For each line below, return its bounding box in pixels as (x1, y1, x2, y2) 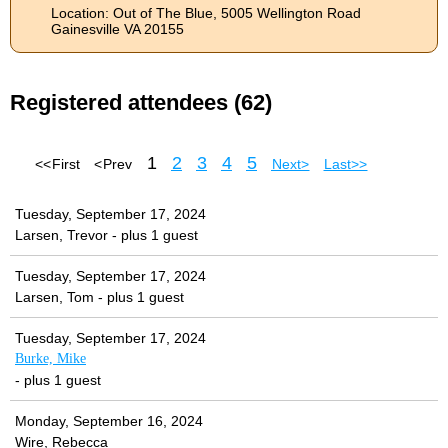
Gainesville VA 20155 (51, 21, 184, 38)
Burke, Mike (15, 351, 86, 367)
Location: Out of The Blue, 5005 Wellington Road (51, 5, 361, 22)
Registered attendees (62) (10, 90, 272, 116)
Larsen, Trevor (15, 227, 108, 244)
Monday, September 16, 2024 (15, 413, 203, 430)
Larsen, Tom (15, 289, 94, 306)
